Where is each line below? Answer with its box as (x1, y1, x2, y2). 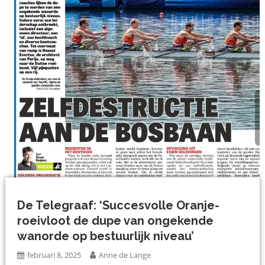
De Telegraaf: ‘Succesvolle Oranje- (17, 198, 220, 213)
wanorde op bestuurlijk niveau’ (17, 229, 195, 244)
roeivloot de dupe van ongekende (17, 214, 214, 228)
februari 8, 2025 (27, 250, 82, 261)
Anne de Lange (99, 250, 151, 261)
